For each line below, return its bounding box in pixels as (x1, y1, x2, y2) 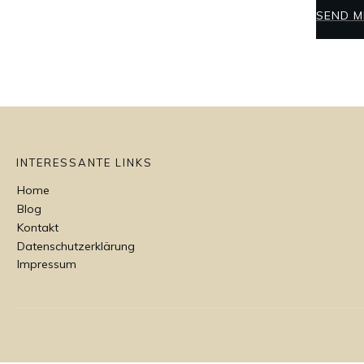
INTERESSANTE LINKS (16, 156, 153, 169)
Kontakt (17, 220, 58, 235)
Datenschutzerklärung (17, 239, 135, 253)
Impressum (17, 257, 76, 271)
